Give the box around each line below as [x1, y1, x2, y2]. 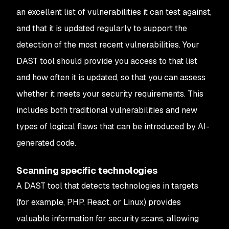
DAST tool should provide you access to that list [16, 56, 197, 66]
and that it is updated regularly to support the [16, 23, 187, 34]
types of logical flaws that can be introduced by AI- [16, 121, 210, 132]
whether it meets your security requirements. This [16, 88, 203, 99]
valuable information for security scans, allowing [16, 213, 199, 224]
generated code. [16, 138, 76, 148]
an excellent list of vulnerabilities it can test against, [16, 7, 212, 17]
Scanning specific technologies [16, 165, 157, 176]
